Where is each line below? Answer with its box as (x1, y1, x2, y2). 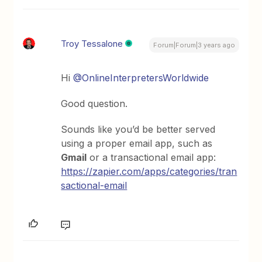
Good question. (61, 98, 128, 109)
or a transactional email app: (87, 151, 216, 163)
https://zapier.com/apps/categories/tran (61, 166, 237, 177)
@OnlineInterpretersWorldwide (73, 72, 209, 84)
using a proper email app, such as (61, 137, 213, 149)
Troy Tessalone (61, 38, 123, 49)
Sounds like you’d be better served (61, 123, 216, 135)
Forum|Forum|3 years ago (153, 41, 235, 49)
